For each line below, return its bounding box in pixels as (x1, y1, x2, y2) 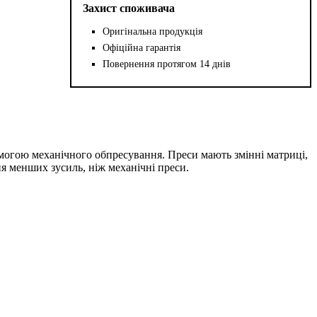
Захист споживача (83, 1, 175, 14)
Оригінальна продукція (103, 25, 203, 37)
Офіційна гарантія (103, 42, 181, 53)
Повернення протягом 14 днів (103, 58, 231, 69)
